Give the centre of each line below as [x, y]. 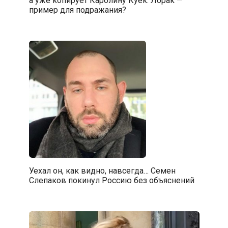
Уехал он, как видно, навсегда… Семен [102, 170]
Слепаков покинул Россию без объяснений [111, 180]
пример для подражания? [77, 10]
